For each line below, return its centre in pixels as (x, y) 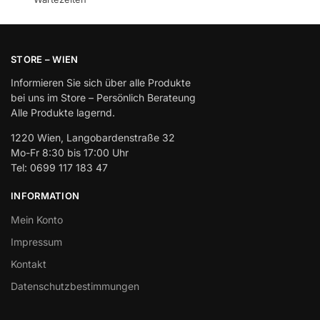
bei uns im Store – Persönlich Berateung (103, 98)
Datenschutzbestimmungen (75, 286)
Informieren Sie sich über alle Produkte (101, 83)
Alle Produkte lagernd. (63, 113)
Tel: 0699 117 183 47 (59, 168)
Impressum (36, 241)
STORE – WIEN (45, 59)
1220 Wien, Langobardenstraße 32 (93, 138)
